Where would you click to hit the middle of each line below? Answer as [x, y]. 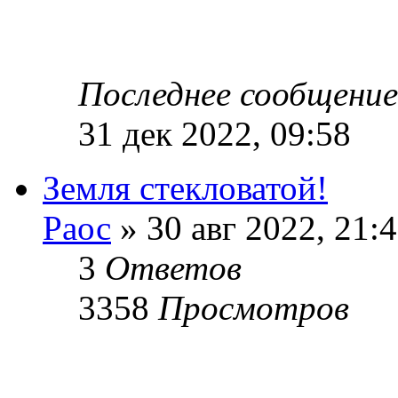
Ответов [173, 267]
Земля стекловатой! [185, 187]
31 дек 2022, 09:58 [215, 133]
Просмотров [254, 307]
